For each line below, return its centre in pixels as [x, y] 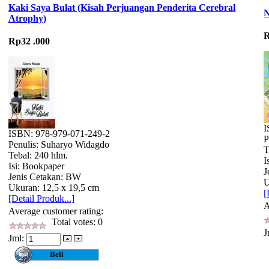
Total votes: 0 [75, 222]
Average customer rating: [56, 211]
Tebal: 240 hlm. [38, 156]
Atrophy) [27, 19]
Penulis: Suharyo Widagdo [59, 145]
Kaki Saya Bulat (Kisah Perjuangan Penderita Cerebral [122, 8]
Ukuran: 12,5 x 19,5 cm [54, 188]
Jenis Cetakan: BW [45, 177]
